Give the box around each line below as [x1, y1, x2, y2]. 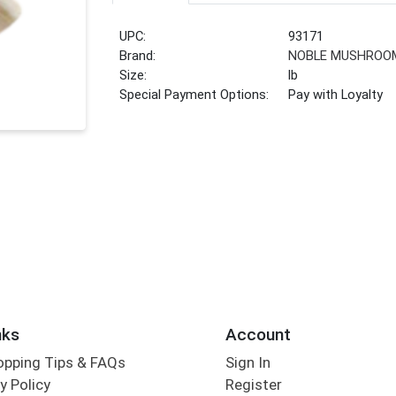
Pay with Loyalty [288, 87, 384, 103]
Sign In [225, 354, 270, 372]
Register [225, 376, 282, 394]
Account [225, 324, 291, 345]
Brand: [119, 48, 156, 65]
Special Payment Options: [119, 87, 270, 103]
